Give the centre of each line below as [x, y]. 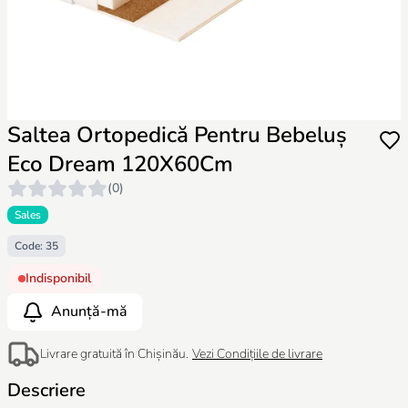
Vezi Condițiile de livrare [257, 354]
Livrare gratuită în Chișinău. [114, 354]
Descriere [46, 391]
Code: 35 [36, 246]
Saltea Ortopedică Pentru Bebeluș [177, 135]
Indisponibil [58, 278]
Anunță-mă [89, 311]
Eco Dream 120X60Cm [120, 164]
